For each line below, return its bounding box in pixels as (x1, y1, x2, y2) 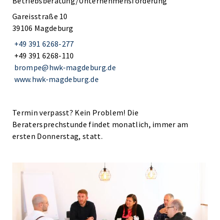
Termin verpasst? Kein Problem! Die (12, 108, 138, 117)
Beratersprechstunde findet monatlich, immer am (12, 119, 189, 129)
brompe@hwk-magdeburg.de (14, 62, 116, 72)
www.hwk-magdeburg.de (14, 74, 99, 84)
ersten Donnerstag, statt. (12, 131, 103, 141)
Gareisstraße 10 (12, 11, 68, 21)
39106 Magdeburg (12, 23, 74, 33)
